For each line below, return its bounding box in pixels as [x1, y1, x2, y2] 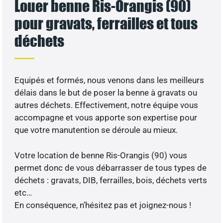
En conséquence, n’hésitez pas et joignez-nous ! [14, 200, 192, 210]
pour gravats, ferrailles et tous [14, 14, 198, 33]
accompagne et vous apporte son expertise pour [14, 112, 198, 123]
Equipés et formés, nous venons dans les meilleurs [14, 75, 205, 86]
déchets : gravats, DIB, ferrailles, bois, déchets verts [14, 175, 208, 185]
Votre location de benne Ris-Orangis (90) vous [14, 150, 188, 160]
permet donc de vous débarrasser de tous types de [14, 162, 207, 173]
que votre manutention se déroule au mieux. [14, 125, 178, 135]
